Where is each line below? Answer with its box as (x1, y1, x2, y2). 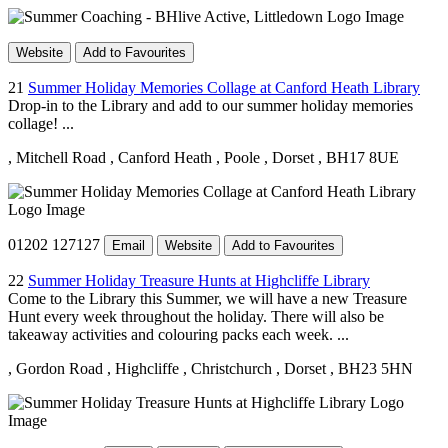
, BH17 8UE (318, 148, 399, 166)
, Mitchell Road (8, 148, 106, 166)
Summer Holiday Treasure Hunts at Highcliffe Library (28, 271, 370, 289)
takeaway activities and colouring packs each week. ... (8, 325, 349, 343)
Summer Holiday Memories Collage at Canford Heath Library (28, 78, 420, 96)
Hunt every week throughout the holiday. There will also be (8, 307, 384, 325)
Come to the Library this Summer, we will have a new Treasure (8, 289, 407, 307)
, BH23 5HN (330, 359, 413, 377)
